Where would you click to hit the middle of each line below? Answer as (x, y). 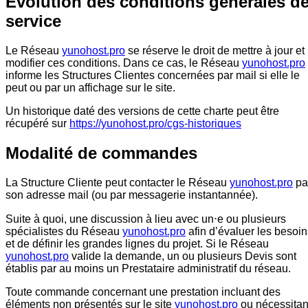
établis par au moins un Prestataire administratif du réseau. (148, 268)
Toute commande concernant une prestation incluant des (143, 291)
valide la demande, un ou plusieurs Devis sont (183, 256)
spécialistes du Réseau (64, 231)
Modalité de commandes (101, 153)
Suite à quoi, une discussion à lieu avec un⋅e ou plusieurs (146, 219)
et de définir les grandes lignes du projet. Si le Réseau (137, 243)
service (33, 21)
